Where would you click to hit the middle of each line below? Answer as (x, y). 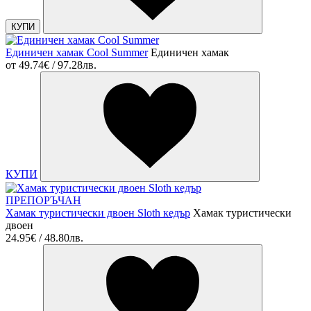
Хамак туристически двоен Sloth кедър (98, 212)
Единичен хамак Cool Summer (77, 52)
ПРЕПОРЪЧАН (43, 200)
